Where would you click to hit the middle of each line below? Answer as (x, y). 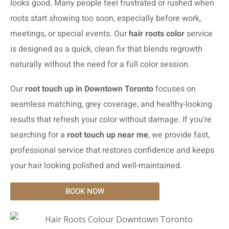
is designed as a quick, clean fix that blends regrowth (106, 49)
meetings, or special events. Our (70, 34)
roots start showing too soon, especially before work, (106, 18)
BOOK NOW (85, 191)
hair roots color (157, 34)
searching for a (39, 135)
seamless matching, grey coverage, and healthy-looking (111, 104)
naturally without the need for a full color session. (100, 64)
